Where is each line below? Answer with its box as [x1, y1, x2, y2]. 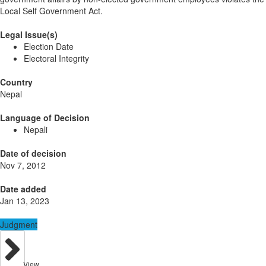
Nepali [24, 123, 47, 136]
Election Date [24, 40, 74, 53]
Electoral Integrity [24, 52, 89, 65]
